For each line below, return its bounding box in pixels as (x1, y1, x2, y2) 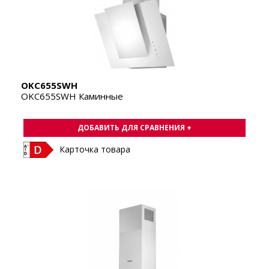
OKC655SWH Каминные (21, 90, 123, 103)
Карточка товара (59, 144, 130, 156)
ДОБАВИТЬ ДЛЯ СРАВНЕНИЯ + (77, 122, 192, 133)
